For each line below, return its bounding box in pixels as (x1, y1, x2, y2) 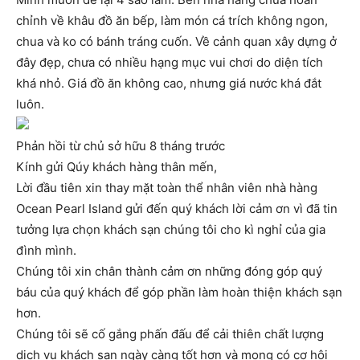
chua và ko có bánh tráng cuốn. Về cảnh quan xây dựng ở (16, 34, 337, 50)
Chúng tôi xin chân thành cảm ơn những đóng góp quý (16, 264, 322, 280)
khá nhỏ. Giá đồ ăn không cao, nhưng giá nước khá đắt (16, 76, 321, 92)
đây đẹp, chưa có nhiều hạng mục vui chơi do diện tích (16, 55, 323, 71)
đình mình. (16, 243, 76, 259)
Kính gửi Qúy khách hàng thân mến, (16, 159, 217, 175)
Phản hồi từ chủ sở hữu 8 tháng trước (16, 138, 225, 154)
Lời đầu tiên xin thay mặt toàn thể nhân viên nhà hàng (16, 180, 317, 196)
